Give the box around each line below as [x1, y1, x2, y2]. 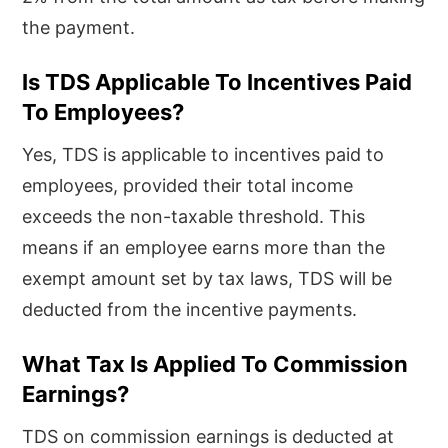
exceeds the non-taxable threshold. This [22, 205, 366, 227]
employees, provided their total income [22, 174, 354, 196]
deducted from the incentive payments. [22, 298, 358, 320]
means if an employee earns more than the [22, 236, 386, 258]
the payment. [22, 16, 136, 38]
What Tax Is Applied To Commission [22, 350, 409, 377]
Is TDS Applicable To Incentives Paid [22, 68, 413, 95]
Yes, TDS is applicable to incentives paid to [22, 143, 385, 165]
